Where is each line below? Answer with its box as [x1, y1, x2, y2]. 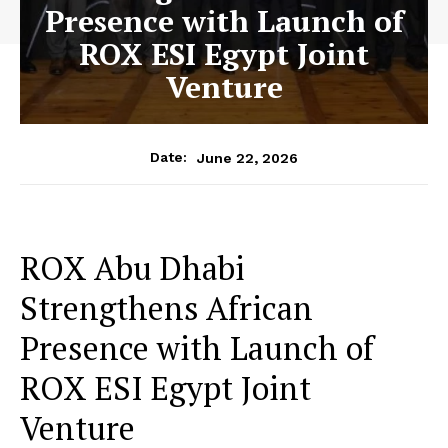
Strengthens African [20, 287, 313, 330]
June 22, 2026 [197, 149, 298, 166]
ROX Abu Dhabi [20, 247, 245, 290]
